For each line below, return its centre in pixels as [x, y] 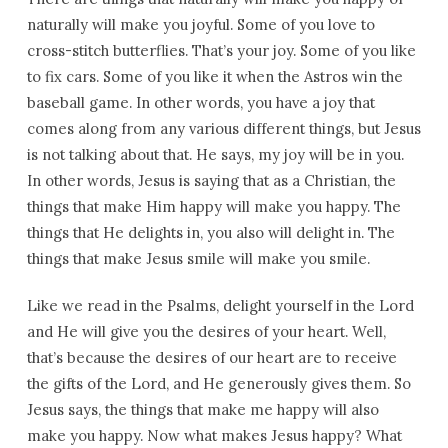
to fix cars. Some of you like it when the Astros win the [214, 76]
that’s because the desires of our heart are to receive [211, 357]
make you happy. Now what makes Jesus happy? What [214, 435]
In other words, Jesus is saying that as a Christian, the [211, 180]
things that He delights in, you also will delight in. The [210, 232]
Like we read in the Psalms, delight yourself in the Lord [220, 305]
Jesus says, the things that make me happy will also [202, 409]
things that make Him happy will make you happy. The [213, 206]
